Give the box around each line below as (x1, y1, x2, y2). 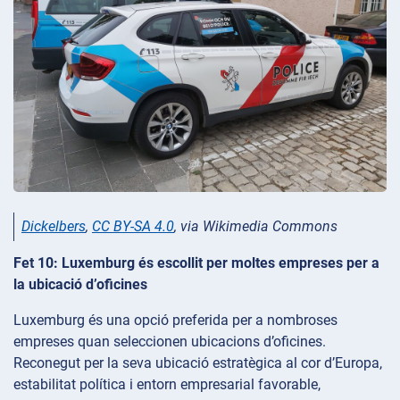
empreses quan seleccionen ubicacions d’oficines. (13, 333, 326, 351)
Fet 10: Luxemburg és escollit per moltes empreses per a (13, 254, 379, 272)
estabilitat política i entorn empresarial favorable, (13, 376, 321, 394)
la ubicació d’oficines (13, 276, 147, 294)
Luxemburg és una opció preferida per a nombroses (13, 312, 337, 329)
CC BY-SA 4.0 (92, 217, 174, 235)
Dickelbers (21, 217, 86, 235)
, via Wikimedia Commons (174, 217, 337, 235)
